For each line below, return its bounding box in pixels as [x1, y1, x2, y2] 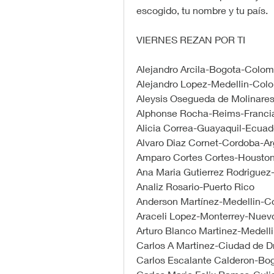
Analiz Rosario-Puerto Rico [136, 180, 254, 193]
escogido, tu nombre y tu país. [136, 4, 268, 17]
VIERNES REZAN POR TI [136, 34, 245, 46]
